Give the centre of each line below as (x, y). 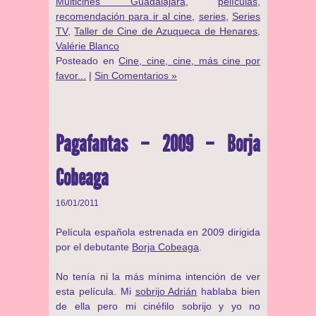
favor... (71, 75)
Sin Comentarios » (136, 75)
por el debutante (94, 247)
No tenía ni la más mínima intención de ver (158, 276)
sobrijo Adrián (166, 291)
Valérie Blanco (87, 46)
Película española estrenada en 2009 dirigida (158, 232)
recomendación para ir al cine (124, 16)
